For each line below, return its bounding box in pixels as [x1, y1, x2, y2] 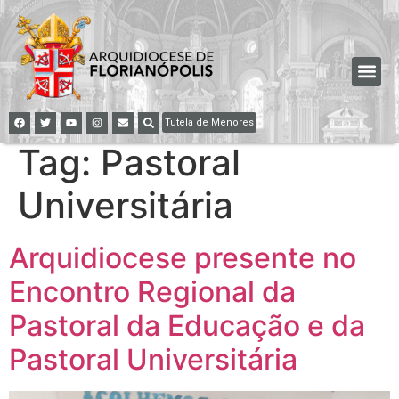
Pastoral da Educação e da [9, 307, 365, 343]
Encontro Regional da [9, 273, 296, 309]
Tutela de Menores [165, 116, 254, 128]
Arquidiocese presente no [9, 240, 356, 275]
